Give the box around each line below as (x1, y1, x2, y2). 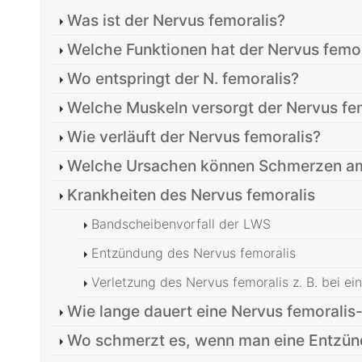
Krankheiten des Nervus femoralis (67, 185, 315, 205)
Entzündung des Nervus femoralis (91, 245, 296, 262)
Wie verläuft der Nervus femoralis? (67, 127, 321, 147)
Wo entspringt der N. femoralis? (67, 69, 299, 89)
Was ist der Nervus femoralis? (67, 11, 285, 31)
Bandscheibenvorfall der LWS (91, 216, 271, 233)
